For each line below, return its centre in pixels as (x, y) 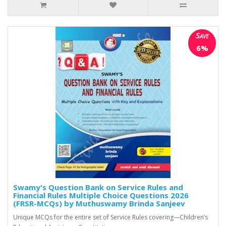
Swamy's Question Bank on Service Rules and (98, 187)
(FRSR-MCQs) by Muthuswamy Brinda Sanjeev (99, 204)
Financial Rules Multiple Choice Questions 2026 (101, 195)
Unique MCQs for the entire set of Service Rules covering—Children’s (110, 217)
